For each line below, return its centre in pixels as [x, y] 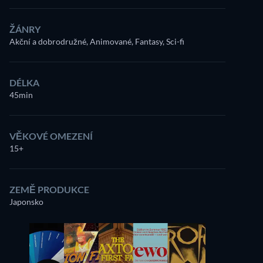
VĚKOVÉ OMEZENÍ [51, 136]
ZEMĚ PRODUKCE [49, 189]
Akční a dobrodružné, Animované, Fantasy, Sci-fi [97, 41]
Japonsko [26, 202]
